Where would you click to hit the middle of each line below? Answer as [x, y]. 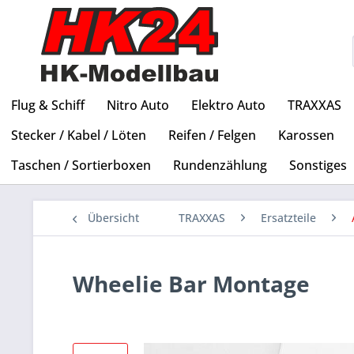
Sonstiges [318, 166]
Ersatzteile [288, 218]
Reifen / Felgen [212, 136]
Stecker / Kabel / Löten [79, 136]
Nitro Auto [138, 105]
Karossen [306, 136]
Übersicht [113, 218]
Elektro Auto [228, 105]
